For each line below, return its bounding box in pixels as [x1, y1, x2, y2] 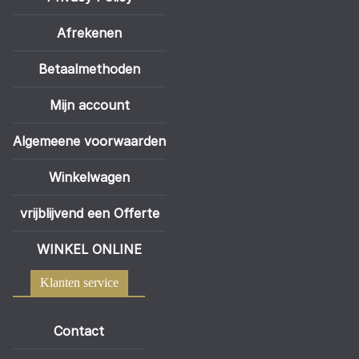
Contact [54, 323, 104, 340]
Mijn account [49, 97, 130, 114]
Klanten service [39, 276, 119, 290]
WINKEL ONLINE [37, 241, 142, 258]
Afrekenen [57, 25, 122, 42]
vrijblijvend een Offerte [19, 205, 159, 222]
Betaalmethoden [38, 61, 140, 78]
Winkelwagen [49, 169, 130, 186]
